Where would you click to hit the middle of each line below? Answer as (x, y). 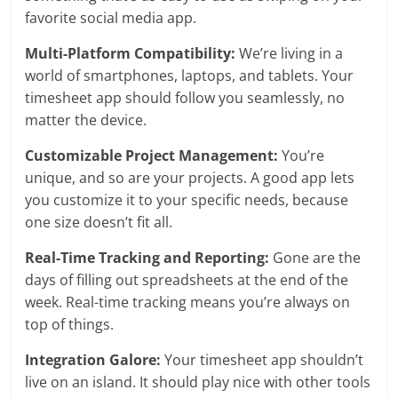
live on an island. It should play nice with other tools (198, 382)
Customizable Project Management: (152, 155)
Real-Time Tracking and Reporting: (147, 257)
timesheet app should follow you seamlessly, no (185, 97)
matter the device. (86, 119)
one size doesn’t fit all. (99, 222)
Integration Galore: (93, 359)
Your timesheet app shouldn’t (263, 359)
